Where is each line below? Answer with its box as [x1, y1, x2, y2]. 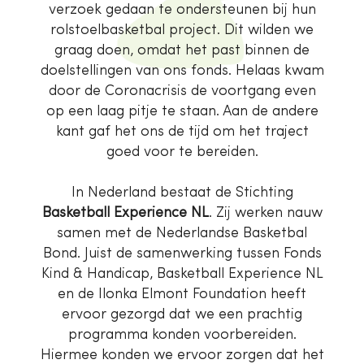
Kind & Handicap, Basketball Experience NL [41, 266, 323, 281]
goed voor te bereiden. [106, 145, 258, 159]
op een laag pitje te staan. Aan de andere [45, 104, 318, 119]
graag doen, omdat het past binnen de [54, 43, 310, 58]
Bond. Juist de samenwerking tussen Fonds [42, 246, 322, 261]
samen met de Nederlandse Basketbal [57, 226, 307, 240]
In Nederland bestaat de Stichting [71, 185, 293, 200]
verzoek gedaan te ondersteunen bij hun [48, 2, 316, 17]
